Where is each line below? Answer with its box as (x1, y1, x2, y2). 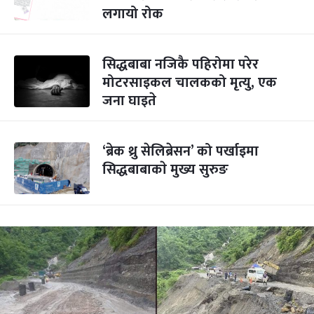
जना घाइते (102, 89, 156, 113)
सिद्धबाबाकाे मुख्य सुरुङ (102, 158, 228, 182)
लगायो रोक (102, 2, 163, 26)
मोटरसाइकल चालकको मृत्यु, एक (102, 71, 277, 95)
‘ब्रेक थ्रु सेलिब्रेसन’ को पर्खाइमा (102, 139, 259, 163)
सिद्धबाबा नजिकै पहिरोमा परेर (102, 53, 259, 76)
